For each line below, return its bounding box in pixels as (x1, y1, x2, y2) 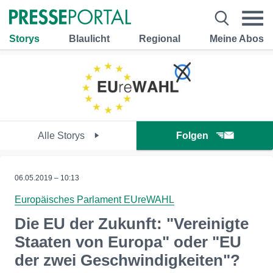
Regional (139, 33, 180, 44)
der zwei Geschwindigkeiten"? (15, 251, 240, 269)
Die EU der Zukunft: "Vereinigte (15, 214, 249, 233)
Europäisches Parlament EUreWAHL (15, 194, 174, 205)
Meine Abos (210, 33, 264, 44)
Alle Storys (37, 130, 87, 141)
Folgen (176, 130, 208, 141)
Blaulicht (69, 33, 110, 44)
